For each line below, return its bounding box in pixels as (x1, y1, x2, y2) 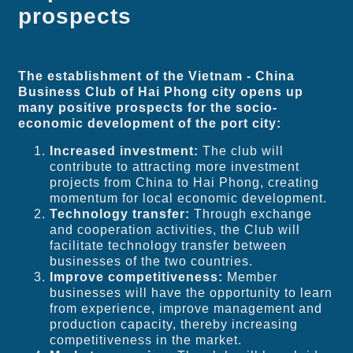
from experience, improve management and (50, 301, 323, 315)
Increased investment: (50, 143, 199, 158)
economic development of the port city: (18, 117, 282, 131)
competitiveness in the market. (50, 333, 243, 347)
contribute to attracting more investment (50, 159, 300, 173)
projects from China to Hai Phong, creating (50, 175, 320, 189)
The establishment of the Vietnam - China (18, 69, 295, 84)
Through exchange (190, 206, 313, 221)
